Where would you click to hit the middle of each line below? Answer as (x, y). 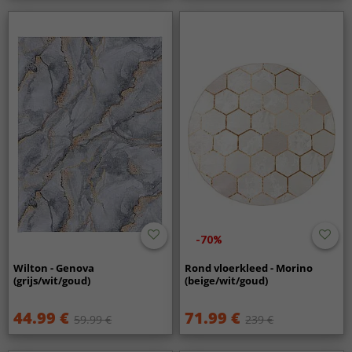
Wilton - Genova (54, 268)
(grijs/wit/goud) (52, 280)
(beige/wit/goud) (227, 280)
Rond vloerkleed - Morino (249, 268)
